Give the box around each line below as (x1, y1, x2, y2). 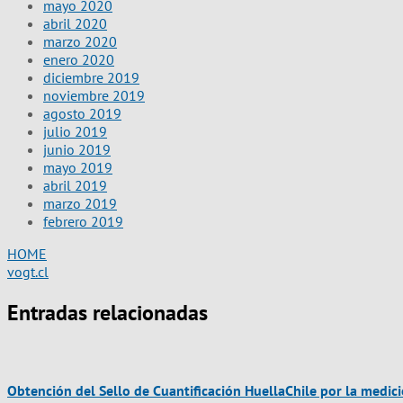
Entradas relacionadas (7, 299, 208, 327)
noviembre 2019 (43, 86, 145, 105)
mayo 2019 (43, 158, 112, 177)
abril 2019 (43, 176, 107, 195)
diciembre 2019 (43, 68, 139, 87)
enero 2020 (43, 50, 114, 69)
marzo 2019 (43, 194, 117, 213)
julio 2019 (43, 122, 107, 141)
